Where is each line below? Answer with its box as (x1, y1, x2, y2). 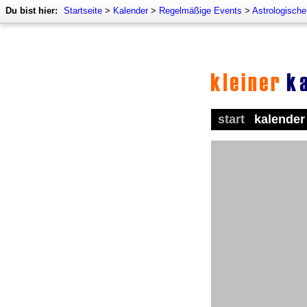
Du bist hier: (5, 5, 58, 16)
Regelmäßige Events (159, 5, 242, 16)
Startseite (64, 5, 102, 16)
